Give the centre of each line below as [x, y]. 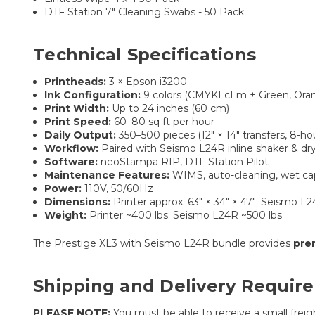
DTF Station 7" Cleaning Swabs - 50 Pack [144, 12]
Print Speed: [78, 121]
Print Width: [77, 108]
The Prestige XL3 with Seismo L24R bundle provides [163, 243]
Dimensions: [78, 201]
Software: [71, 161]
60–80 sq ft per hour [163, 121]
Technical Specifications [144, 54]
